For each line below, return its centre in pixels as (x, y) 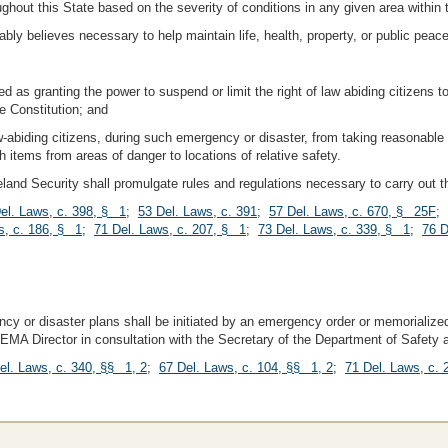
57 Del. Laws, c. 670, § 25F (352, 211)
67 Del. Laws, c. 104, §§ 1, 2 (246, 367)
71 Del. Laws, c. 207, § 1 (170, 229)
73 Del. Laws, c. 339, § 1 (334, 229)
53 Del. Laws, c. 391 (197, 211)
